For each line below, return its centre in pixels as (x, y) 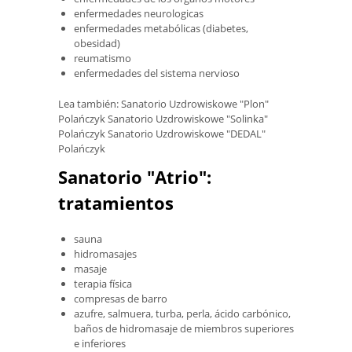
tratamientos (116, 202)
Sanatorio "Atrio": (135, 176)
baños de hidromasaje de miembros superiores (184, 328)
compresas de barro (121, 298)
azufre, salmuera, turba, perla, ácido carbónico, (182, 313)
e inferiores (100, 343)
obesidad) (97, 43)
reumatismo (103, 58)
